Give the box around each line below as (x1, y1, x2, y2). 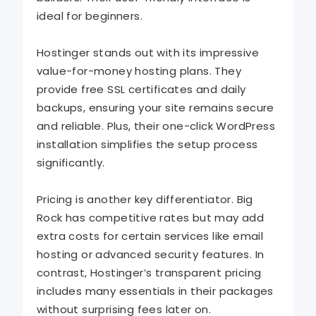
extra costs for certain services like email (37, 229, 264, 244)
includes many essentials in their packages (37, 284, 274, 299)
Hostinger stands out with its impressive (37, 45, 259, 61)
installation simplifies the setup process (37, 137, 258, 152)
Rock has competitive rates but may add (37, 210, 265, 226)
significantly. (37, 155, 105, 171)
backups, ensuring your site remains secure (37, 100, 274, 116)
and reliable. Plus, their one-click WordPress (37, 119, 275, 134)
